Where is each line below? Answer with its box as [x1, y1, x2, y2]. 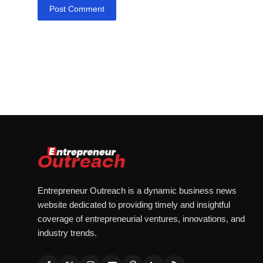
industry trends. [38, 228, 97, 238]
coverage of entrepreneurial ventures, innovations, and [38, 214, 245, 224]
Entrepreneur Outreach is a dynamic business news [38, 186, 237, 196]
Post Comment [49, 4, 105, 14]
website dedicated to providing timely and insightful [38, 200, 230, 210]
